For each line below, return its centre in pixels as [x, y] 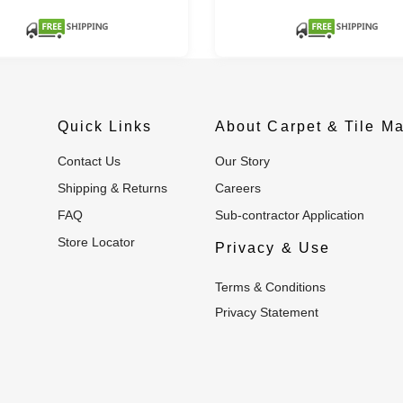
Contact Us [93, 161]
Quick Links [105, 126]
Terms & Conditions [270, 287]
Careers [242, 188]
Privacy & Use [273, 247]
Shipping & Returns [116, 188]
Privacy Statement [267, 312]
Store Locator [100, 242]
